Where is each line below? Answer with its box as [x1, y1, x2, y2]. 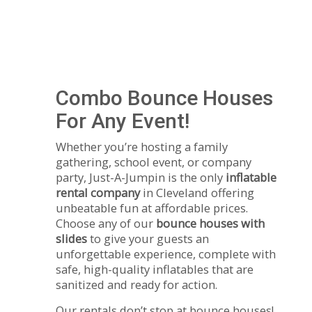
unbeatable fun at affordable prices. [56, 200, 248, 217]
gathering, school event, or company [56, 154, 251, 171]
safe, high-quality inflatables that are [56, 261, 253, 278]
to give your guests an [87, 231, 209, 247]
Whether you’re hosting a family [56, 139, 228, 155]
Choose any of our [56, 215, 156, 232]
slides [56, 231, 87, 247]
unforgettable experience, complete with [56, 246, 276, 263]
